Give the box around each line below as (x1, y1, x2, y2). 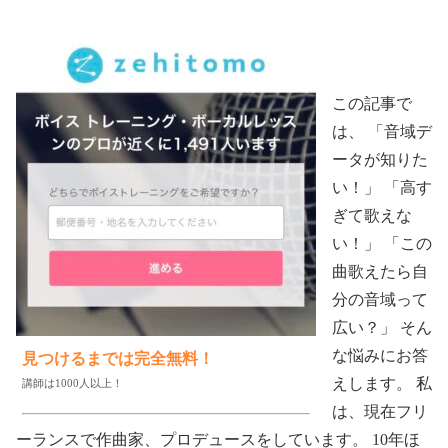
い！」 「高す (332, 179, 432, 197)
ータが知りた (332, 151, 428, 169)
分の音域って (332, 291, 428, 309)
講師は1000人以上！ (22, 376, 123, 389)
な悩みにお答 (332, 347, 428, 365)
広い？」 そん (332, 319, 432, 337)
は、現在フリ (332, 403, 428, 421)
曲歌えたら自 (332, 263, 428, 281)
